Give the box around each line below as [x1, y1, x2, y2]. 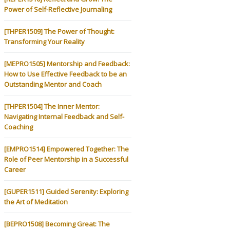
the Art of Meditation [4, 197, 68, 206]
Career [4, 164, 26, 174]
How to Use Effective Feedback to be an [4, 69, 127, 79]
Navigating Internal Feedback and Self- [4, 111, 124, 121]
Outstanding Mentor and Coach [4, 79, 102, 89]
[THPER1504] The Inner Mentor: [4, 101, 100, 111]
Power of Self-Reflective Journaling [4, 4, 112, 14]
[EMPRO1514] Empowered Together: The [4, 144, 129, 154]
